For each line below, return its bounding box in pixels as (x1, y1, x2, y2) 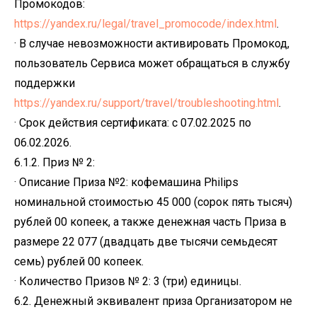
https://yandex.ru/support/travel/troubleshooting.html (14, 96, 279, 110)
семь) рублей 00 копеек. (14, 255, 144, 268)
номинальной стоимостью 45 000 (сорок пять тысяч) (14, 195, 292, 209)
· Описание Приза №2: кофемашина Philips (14, 175, 238, 189)
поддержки (14, 76, 75, 90)
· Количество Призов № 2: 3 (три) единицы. (14, 275, 241, 288)
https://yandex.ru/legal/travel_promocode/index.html (14, 17, 277, 30)
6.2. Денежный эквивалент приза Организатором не (14, 294, 292, 308)
